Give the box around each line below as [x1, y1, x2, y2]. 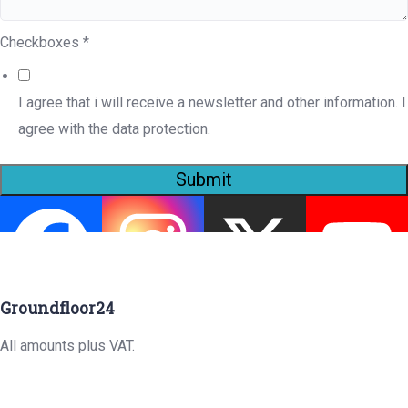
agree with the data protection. [18, 120, 210, 138]
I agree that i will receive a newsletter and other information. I [18, 94, 406, 112]
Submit [176, 168, 232, 191]
